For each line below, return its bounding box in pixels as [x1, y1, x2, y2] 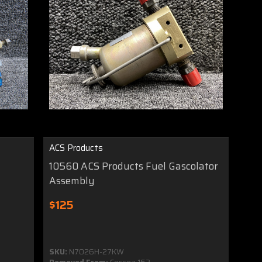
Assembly [49, 173, 95, 189]
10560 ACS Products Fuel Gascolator [49, 158, 219, 174]
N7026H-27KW [67, 246, 125, 258]
